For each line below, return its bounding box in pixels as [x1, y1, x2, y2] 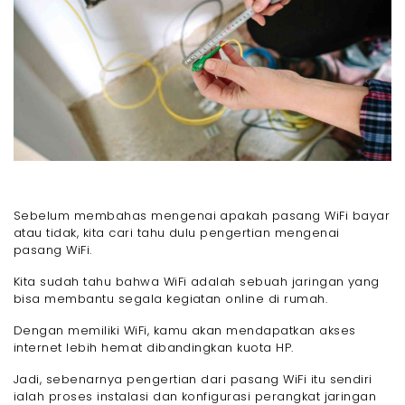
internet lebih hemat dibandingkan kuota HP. [14, 338, 294, 356]
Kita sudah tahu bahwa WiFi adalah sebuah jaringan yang [14, 272, 380, 290]
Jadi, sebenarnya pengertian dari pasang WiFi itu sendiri [14, 370, 372, 388]
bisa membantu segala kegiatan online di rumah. [14, 289, 328, 307]
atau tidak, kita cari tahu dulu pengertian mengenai [14, 223, 340, 241]
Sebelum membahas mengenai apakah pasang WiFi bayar [14, 206, 391, 224]
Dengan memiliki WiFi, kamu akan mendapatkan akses [14, 321, 356, 339]
